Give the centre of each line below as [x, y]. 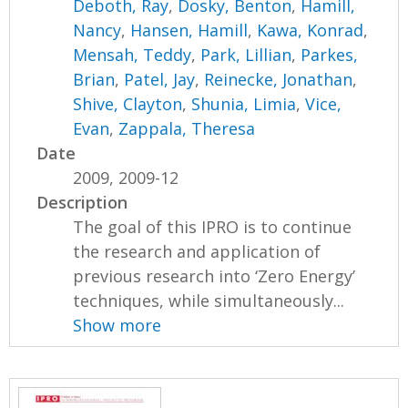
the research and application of [197, 252]
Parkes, [330, 55]
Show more [117, 326]
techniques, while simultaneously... [209, 301]
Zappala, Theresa [187, 129]
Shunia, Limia [244, 104]
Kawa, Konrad [311, 31]
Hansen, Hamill [189, 31]
